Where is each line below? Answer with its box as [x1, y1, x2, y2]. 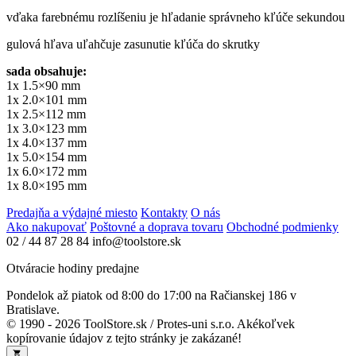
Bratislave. [6, 302, 60, 316]
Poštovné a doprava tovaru [90, 219, 223, 234]
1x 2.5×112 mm [6, 106, 86, 121]
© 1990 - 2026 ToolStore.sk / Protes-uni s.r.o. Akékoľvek [6, 316, 295, 331]
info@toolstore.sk [92, 234, 181, 248]
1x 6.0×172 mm [6, 164, 87, 178]
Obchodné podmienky [226, 219, 339, 234]
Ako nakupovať [6, 219, 87, 234]
